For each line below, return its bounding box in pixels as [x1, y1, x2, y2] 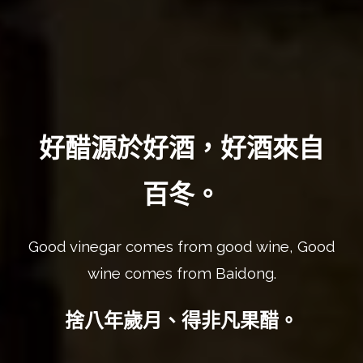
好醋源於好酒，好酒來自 [39, 133, 324, 164]
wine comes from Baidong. [87, 264, 276, 283]
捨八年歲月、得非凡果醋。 [65, 309, 298, 333]
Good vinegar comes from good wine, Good [28, 237, 335, 256]
